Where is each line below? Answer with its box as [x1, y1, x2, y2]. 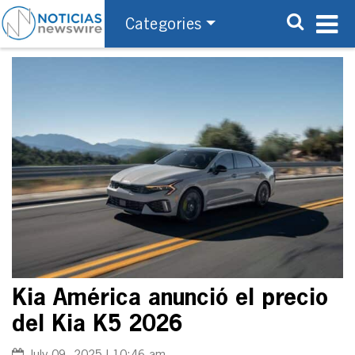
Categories [124, 16, 202, 32]
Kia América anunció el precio [12, 287, 328, 310]
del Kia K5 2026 [12, 313, 182, 336]
